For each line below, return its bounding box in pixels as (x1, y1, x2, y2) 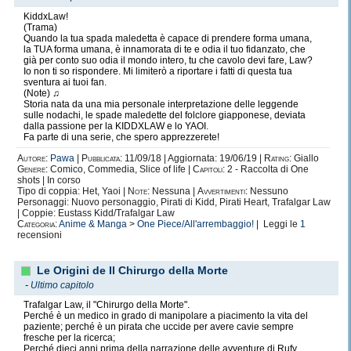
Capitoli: (193, 164, 225, 175)
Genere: (17, 164, 48, 175)
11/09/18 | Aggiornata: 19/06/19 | (122, 153, 264, 164)
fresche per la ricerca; (24, 332, 115, 343)
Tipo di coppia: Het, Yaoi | (17, 186, 128, 197)
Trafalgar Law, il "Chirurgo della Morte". (24, 299, 190, 310)
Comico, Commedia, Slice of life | (48, 164, 193, 175)
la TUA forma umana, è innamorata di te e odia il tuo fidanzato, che (24, 44, 306, 55)
